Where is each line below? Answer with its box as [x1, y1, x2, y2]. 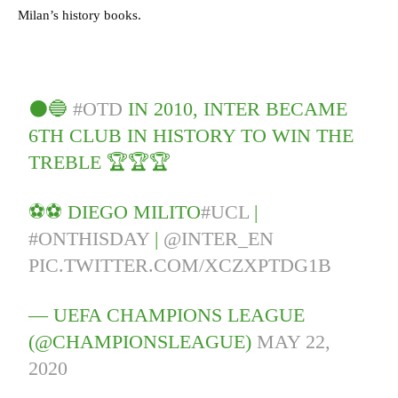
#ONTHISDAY [28, 227, 150, 250]
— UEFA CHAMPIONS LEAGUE [28, 303, 306, 326]
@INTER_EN [163, 227, 275, 250]
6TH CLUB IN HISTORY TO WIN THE [28, 123, 354, 147]
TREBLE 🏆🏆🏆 [28, 150, 171, 173]
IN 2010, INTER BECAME [123, 97, 348, 120]
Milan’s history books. [18, 7, 141, 22]
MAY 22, [257, 330, 331, 353]
